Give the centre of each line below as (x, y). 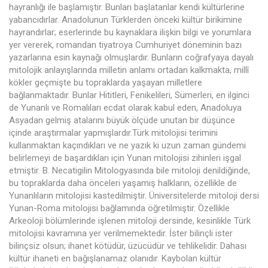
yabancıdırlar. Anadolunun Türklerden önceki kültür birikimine (126, 20)
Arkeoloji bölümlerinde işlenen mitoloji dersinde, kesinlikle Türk (130, 221)
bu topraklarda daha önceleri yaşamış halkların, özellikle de (123, 183)
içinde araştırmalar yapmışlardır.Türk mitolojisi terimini (113, 133)
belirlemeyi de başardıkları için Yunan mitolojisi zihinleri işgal (125, 158)
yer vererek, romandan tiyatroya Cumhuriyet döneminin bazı (125, 45)
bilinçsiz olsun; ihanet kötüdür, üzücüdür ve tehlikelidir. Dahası (128, 246)
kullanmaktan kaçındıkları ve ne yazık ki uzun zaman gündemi (127, 145)
